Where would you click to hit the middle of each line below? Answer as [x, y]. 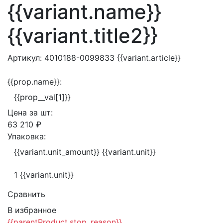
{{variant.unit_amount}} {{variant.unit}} [85, 152]
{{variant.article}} [148, 58]
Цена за [24, 112]
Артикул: [26, 58]
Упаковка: [27, 136]
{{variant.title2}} [83, 36]
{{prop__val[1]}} [42, 97]
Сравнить [26, 194]
